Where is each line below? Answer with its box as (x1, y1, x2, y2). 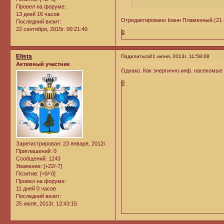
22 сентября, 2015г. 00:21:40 (16, 25, 87, 32)
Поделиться (121, 53, 150, 59)
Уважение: (16, 162, 42, 169)
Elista (16, 52, 32, 60)
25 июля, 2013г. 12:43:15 (16, 200, 77, 206)
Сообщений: (16, 155, 47, 161)
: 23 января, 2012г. (60, 140, 106, 146)
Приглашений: (16, 147, 52, 154)
